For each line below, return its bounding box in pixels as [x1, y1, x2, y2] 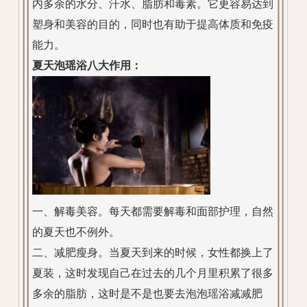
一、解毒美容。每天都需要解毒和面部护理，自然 [32, 206, 274, 218]
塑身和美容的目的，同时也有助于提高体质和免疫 [32, 18, 274, 30]
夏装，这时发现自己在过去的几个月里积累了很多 [32, 267, 274, 280]
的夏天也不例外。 [32, 226, 121, 238]
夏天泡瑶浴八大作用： [32, 59, 143, 71]
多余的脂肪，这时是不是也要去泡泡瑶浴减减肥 [32, 288, 263, 300]
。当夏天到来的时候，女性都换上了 [98, 247, 274, 259]
